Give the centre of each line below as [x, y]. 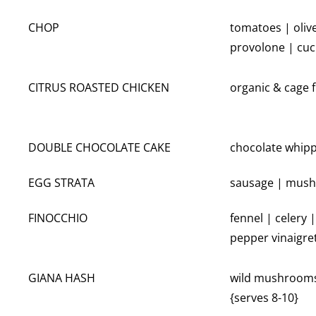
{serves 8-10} [264, 298]
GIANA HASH [62, 278]
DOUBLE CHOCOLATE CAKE [99, 148]
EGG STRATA [61, 183]
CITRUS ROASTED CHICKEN [99, 88]
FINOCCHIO [58, 218]
